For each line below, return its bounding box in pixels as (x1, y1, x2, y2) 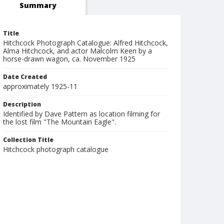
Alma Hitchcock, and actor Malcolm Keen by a (3, 46, 152, 55)
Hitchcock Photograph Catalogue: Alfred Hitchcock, (3, 38, 168, 47)
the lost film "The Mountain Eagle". (3, 117, 116, 126)
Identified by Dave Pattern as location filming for (3, 109, 160, 118)
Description (3, 100, 41, 108)
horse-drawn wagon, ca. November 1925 (3, 54, 135, 63)
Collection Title (3, 135, 53, 144)
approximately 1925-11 (3, 81, 77, 91)
